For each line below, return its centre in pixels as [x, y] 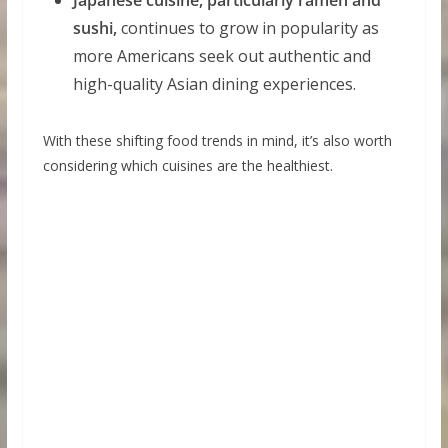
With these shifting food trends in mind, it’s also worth [217, 140]
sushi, [94, 27]
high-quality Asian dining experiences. [214, 83]
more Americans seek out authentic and [221, 55]
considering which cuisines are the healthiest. [187, 165]
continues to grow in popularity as [247, 27]
